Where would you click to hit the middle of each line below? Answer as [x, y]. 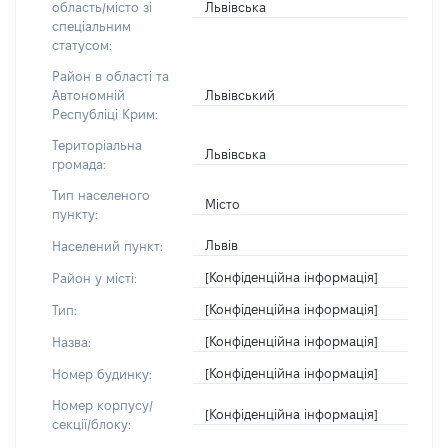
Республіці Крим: [105, 114]
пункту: [75, 214]
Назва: [71, 341]
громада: [79, 164]
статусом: [82, 45]
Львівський [240, 94]
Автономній [88, 95]
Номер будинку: [102, 373]
